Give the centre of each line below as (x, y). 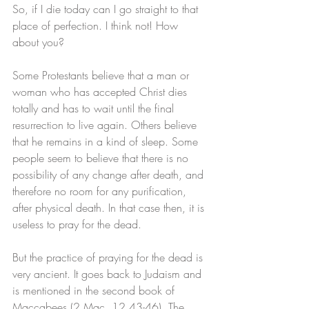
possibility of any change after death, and (110, 175)
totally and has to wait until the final (95, 109)
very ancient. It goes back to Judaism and (109, 274)
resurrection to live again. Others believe (106, 125)
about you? (38, 42)
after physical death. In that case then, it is (110, 208)
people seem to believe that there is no (102, 158)
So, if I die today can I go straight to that (107, 9)
